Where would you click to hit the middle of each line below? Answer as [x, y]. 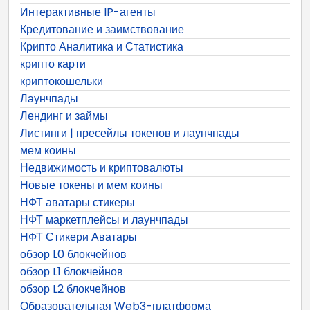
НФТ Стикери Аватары [79, 237]
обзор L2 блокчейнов [73, 289]
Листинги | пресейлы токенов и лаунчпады [130, 133]
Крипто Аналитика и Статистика [102, 46]
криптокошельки [62, 81]
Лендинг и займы [64, 116]
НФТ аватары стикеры [77, 202]
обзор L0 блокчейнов [73, 254]
